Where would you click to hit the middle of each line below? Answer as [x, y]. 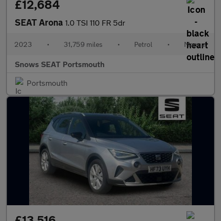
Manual [195, 44]
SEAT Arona [40, 22]
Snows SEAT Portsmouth [60, 64]
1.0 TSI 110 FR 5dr [95, 22]
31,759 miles [83, 44]
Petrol [143, 44]
